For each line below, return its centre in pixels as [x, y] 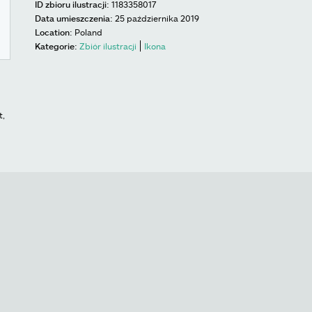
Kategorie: [56, 46]
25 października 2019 [157, 18]
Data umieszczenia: [74, 18]
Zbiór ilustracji [108, 46]
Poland [88, 32]
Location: [54, 32]
